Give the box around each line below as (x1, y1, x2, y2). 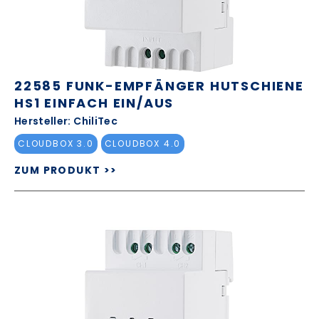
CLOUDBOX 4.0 (104, 137, 182, 150)
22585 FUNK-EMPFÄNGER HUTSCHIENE (14, 76, 304, 95)
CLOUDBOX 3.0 (18, 137, 94, 150)
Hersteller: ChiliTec (14, 113, 117, 128)
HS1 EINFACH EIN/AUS (14, 93, 174, 112)
